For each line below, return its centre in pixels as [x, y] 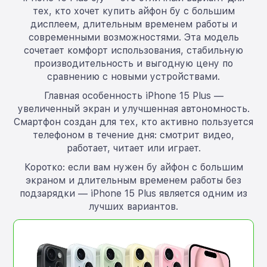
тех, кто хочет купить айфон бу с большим [133, 11]
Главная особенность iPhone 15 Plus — [133, 95]
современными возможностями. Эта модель [133, 37]
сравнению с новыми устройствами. [133, 76]
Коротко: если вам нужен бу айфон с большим [133, 167]
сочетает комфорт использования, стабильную [133, 50]
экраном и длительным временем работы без [133, 180]
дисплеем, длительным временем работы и [133, 24]
